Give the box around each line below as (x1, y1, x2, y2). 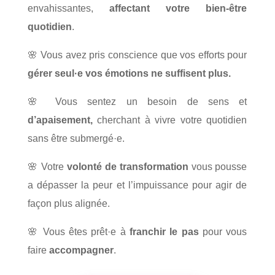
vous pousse (188, 161, 247, 172)
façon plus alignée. (27, 198, 110, 209)
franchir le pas (130, 226, 199, 237)
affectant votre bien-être (109, 2, 247, 14)
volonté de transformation (66, 161, 188, 172)
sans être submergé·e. (27, 133, 125, 144)
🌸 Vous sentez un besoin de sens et (27, 96, 247, 107)
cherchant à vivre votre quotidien (92, 114, 247, 125)
